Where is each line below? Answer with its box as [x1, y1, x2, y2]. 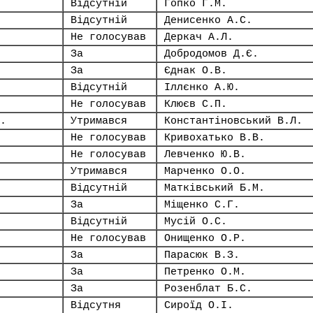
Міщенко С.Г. [164, 199, 240, 210]
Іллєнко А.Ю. [164, 82, 240, 93]
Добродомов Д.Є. [164, 48, 259, 59]
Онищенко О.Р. [164, 233, 246, 244]
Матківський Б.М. [164, 182, 265, 194]
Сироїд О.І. [164, 300, 233, 311]
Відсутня [71, 300, 121, 311]
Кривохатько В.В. [164, 132, 265, 143]
